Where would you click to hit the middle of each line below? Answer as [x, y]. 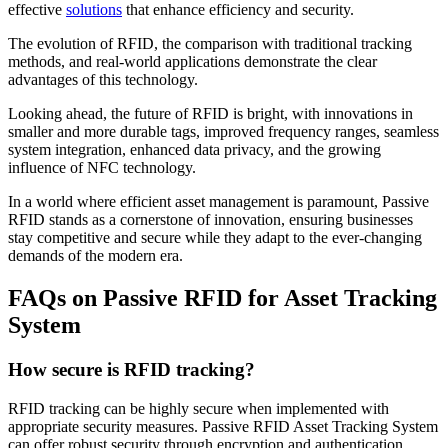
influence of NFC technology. [104, 168]
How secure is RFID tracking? [131, 370]
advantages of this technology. [105, 80]
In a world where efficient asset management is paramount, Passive [218, 202]
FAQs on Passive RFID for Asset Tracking [222, 298]
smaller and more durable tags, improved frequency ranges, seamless [223, 132]
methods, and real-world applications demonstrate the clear [192, 62]
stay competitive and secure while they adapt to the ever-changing [215, 238]
